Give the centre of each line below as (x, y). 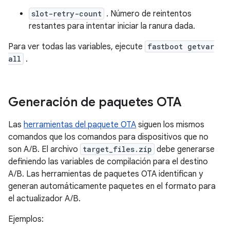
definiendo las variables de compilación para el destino (108, 161)
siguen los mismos (170, 124)
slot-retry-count (66, 13)
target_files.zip (117, 149)
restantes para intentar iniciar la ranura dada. (112, 26)
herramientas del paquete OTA (80, 124)
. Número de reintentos (148, 14)
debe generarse (185, 149)
